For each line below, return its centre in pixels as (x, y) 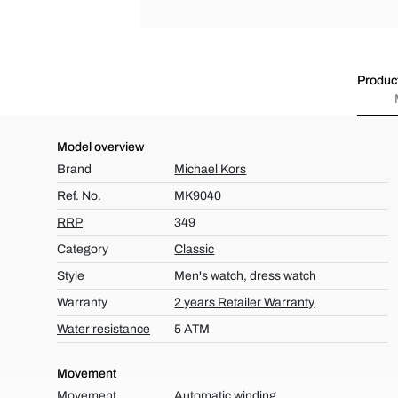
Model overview (100, 147)
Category (83, 249)
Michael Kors (211, 169)
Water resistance (103, 329)
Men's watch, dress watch (246, 276)
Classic (195, 249)
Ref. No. (79, 196)
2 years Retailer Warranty (245, 302)
